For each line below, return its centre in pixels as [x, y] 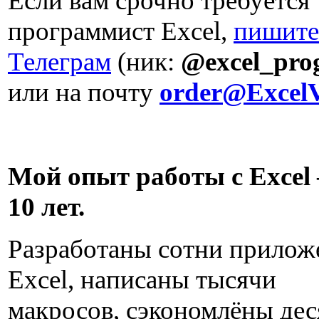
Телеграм [59, 62]
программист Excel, [121, 31]
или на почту [84, 92]
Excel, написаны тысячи [142, 279]
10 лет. [46, 207]
